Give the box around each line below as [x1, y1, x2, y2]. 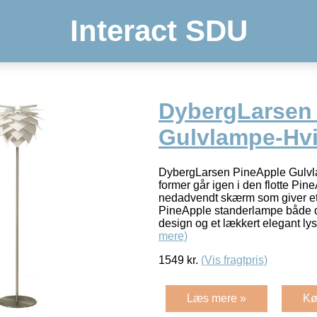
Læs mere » [187, 292, 246, 304]
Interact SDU [69, 14, 248, 47]
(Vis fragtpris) [201, 253, 267, 266]
